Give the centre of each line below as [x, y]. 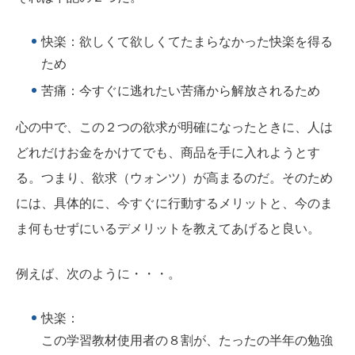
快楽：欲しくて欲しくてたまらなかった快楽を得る [187, 41]
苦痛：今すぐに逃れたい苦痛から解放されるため [181, 90]
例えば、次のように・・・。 [98, 274]
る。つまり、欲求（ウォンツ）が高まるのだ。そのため [174, 177]
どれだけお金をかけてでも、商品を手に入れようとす [168, 152]
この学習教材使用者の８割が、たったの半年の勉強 [187, 341]
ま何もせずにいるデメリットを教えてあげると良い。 [168, 228]
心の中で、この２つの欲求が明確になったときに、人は [174, 127]
